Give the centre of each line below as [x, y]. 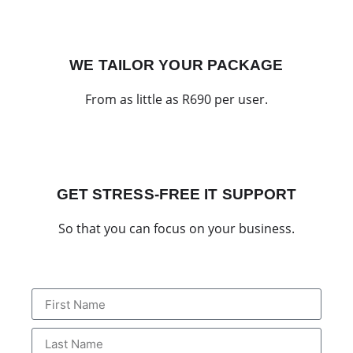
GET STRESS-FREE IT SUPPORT [176, 195]
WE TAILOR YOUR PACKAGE [176, 65]
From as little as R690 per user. [176, 99]
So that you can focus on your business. [176, 229]
